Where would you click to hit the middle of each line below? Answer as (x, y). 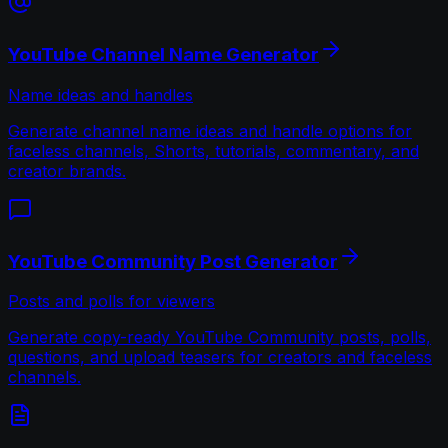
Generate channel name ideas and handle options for (210, 130)
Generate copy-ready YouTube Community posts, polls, (219, 337)
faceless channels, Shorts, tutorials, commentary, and (213, 150)
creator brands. (67, 170)
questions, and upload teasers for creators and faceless (220, 357)
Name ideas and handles (100, 94)
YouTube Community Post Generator (173, 261)
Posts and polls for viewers (111, 301)
